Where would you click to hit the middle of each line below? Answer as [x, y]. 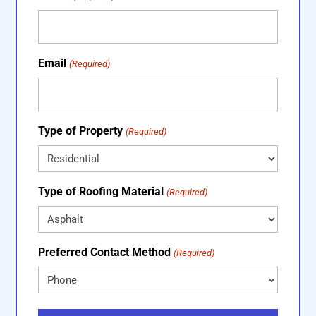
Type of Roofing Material [101, 192]
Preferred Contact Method [105, 253]
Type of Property [81, 131]
